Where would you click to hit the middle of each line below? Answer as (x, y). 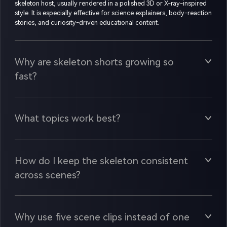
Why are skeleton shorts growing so (94, 62)
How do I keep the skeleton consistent (101, 161)
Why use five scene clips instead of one (102, 217)
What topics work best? (67, 119)
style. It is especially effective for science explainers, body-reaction (113, 13)
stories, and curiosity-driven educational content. (87, 22)
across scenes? (47, 175)
